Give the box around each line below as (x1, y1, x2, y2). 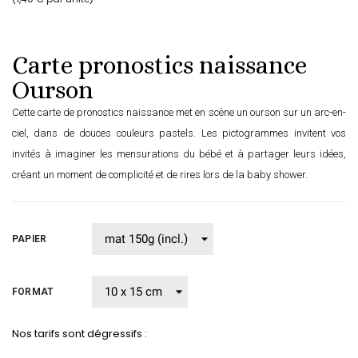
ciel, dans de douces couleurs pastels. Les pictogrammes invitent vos (12, 127, 346, 140)
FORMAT (12, 285, 54, 297)
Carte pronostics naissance (12, 51, 307, 80)
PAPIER (12, 233, 47, 245)
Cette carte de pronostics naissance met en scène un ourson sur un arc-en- (12, 106, 346, 119)
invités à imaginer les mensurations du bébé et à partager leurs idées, (12, 148, 346, 161)
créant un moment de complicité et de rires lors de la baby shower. (12, 169, 308, 181)
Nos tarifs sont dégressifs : (12, 326, 147, 342)
